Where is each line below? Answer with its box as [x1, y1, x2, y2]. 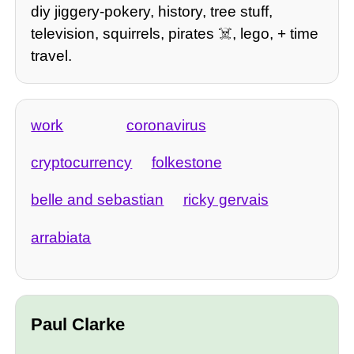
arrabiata [31, 228, 92, 246]
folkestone [151, 154, 222, 171]
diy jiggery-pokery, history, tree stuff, [31, 3, 273, 21]
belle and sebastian [31, 191, 164, 209]
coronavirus [126, 116, 206, 134]
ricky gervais [183, 191, 269, 209]
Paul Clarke [31, 314, 126, 334]
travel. [31, 47, 73, 65]
